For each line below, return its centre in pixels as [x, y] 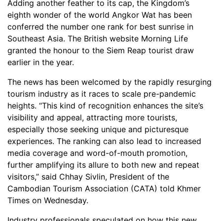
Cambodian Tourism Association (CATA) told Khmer [104, 188]
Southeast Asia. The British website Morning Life [98, 38]
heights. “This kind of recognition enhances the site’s [105, 105]
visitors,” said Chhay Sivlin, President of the [88, 176]
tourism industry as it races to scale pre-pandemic [102, 93]
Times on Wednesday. [48, 200]
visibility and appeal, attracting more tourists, [92, 117]
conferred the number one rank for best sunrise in [100, 26]
